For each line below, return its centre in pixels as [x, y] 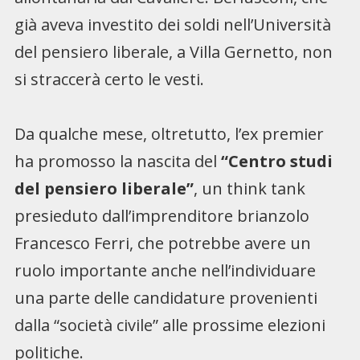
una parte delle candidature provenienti [166, 297]
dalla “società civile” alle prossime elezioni [170, 325]
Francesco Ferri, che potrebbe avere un [162, 243]
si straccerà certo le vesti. [109, 79]
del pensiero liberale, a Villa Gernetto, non [173, 51]
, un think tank [249, 188]
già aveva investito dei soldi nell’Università [172, 24]
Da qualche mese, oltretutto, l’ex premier [169, 133]
